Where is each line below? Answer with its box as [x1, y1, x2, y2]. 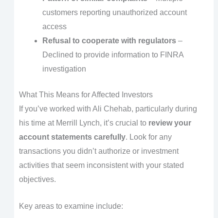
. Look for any [125, 133, 172, 142]
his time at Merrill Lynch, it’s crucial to [18, 119, 148, 127]
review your [148, 119, 191, 127]
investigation [42, 65, 86, 73]
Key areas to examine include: [18, 201, 123, 210]
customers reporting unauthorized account [42, 8, 187, 17]
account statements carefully [18, 133, 126, 142]
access [42, 22, 67, 31]
